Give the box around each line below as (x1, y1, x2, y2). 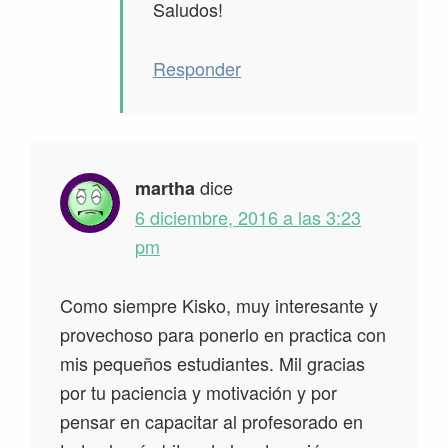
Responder (153, 55, 241, 82)
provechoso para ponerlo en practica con (60, 321, 386, 348)
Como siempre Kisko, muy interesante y (60, 292, 378, 319)
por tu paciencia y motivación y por (60, 379, 337, 406)
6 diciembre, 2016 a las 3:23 (135, 204, 361, 231)
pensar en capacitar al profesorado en (60, 408, 363, 435)
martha (135, 175, 195, 202)
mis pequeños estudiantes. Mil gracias (60, 350, 365, 377)
